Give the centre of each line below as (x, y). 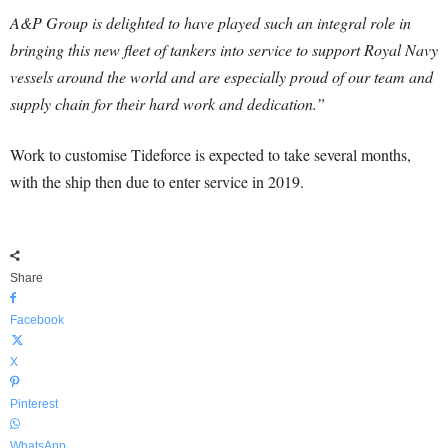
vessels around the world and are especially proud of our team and (221, 76)
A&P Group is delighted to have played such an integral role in (210, 22)
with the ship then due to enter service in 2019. (157, 181)
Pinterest (34, 404)
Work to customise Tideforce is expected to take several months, (210, 154)
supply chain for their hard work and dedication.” (167, 103)
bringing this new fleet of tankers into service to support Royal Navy (224, 49)
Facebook (37, 320)
